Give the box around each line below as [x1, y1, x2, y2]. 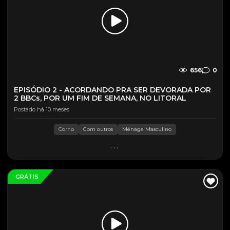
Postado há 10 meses [14, 106, 69, 113]
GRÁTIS [15, 173, 39, 180]
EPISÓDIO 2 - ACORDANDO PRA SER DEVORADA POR [14, 85, 211, 94]
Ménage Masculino [122, 126, 171, 132]
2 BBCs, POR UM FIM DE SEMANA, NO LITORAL [14, 93, 186, 103]
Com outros [83, 126, 113, 132]
